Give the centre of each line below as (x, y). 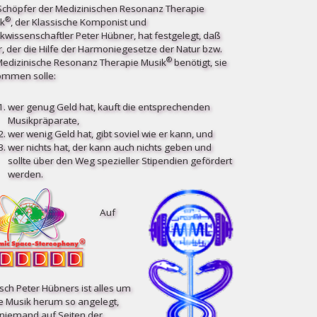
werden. (25, 174)
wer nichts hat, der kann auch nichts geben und (109, 148)
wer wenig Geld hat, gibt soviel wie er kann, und (110, 134)
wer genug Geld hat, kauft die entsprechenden (109, 107)
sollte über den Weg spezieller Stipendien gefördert (120, 161)
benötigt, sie (199, 63)
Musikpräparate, (43, 121)
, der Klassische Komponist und (78, 22)
